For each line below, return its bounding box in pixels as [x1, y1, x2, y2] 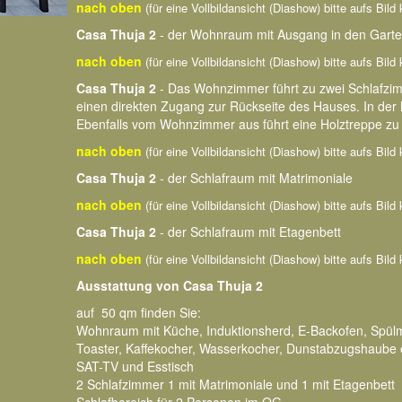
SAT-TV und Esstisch [76, 357, 194, 375]
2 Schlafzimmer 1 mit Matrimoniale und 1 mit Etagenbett [76, 375, 395, 393]
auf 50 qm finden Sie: [76, 303, 201, 321]
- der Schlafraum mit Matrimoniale [156, 169, 353, 187]
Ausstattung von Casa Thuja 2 [76, 276, 263, 294]
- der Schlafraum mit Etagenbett [156, 223, 341, 240]
